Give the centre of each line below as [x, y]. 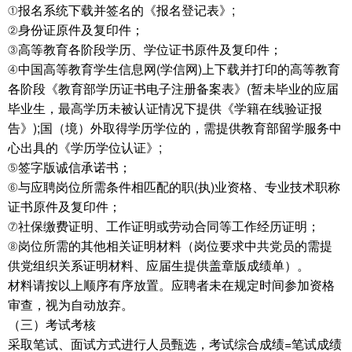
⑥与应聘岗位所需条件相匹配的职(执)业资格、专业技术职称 [174, 187]
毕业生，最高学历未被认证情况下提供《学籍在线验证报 [165, 108]
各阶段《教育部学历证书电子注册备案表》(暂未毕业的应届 [173, 88]
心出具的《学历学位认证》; [85, 147]
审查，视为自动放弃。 [71, 304]
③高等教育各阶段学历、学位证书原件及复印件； [145, 49]
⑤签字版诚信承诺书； [70, 167]
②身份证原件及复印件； [76, 29]
